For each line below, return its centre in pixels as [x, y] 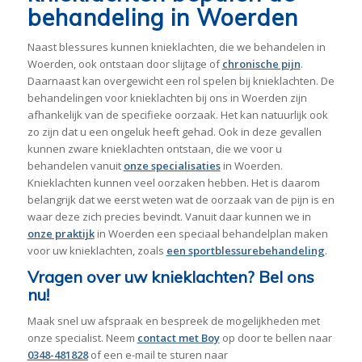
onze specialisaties [172, 166]
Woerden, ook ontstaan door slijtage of [124, 64]
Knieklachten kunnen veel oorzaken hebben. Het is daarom [173, 183]
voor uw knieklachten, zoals [97, 251]
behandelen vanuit [75, 166]
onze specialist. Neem [82, 338]
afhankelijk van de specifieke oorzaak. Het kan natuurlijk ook [177, 115]
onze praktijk [61, 234]
